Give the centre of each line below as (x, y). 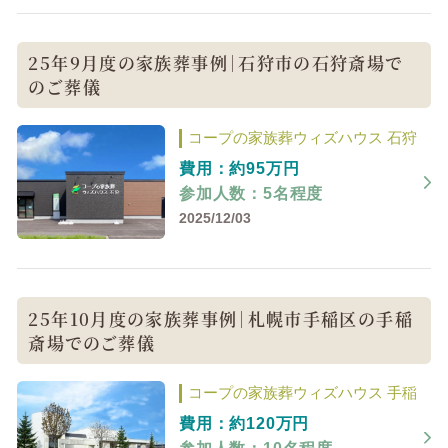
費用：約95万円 (239, 168)
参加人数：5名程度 (251, 193)
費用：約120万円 (244, 424)
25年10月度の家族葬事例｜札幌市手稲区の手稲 (220, 318)
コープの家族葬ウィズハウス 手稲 (302, 393)
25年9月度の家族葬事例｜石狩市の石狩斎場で (215, 63)
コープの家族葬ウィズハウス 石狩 (302, 137)
